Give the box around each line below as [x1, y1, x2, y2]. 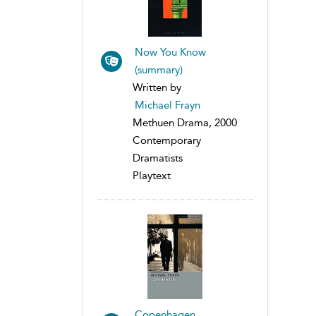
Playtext [133, 169, 171, 182]
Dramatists [133, 151, 183, 164]
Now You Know [135, 45, 206, 59]
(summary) [135, 63, 183, 76]
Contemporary [133, 133, 201, 147]
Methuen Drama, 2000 [133, 116, 237, 129]
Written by [133, 80, 181, 94]
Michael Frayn [135, 98, 200, 111]
